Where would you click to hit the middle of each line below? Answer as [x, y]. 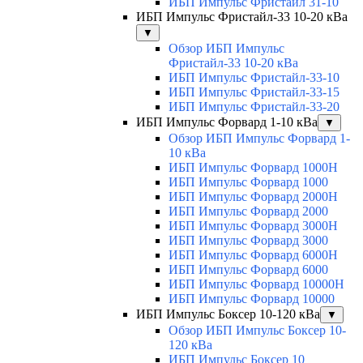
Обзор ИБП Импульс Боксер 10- [257, 331]
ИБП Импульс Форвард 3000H [253, 226]
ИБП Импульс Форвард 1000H [253, 168]
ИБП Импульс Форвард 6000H [253, 255]
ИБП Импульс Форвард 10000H [256, 284]
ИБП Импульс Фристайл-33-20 [254, 107]
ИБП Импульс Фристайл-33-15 [254, 92]
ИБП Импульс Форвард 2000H [253, 197]
